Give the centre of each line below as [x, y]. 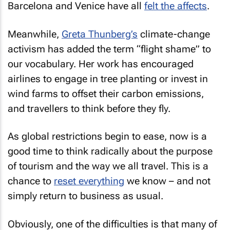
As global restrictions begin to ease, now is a [107, 136]
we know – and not [167, 181]
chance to [31, 181]
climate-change [174, 34]
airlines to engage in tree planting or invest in [108, 79]
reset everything [89, 181]
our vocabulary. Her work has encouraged [101, 64]
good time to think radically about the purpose [110, 151]
